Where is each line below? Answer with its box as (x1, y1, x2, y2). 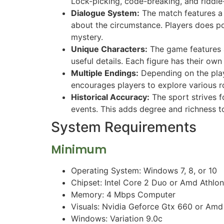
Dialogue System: (71, 7, 139, 18)
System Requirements (51, 118, 196, 135)
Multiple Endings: (71, 67, 138, 78)
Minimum (51, 141, 106, 157)
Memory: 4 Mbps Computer (71, 189, 175, 199)
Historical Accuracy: (71, 91, 149, 102)
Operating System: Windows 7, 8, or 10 (71, 165, 217, 175)
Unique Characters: (71, 43, 147, 54)
